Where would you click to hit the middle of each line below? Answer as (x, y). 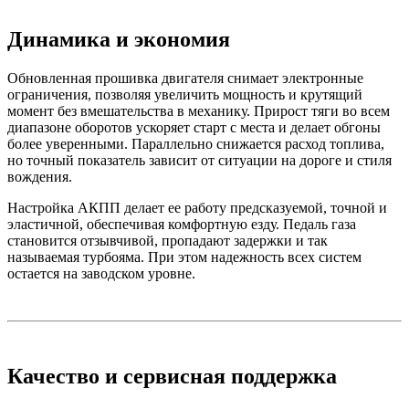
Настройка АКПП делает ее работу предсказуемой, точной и (197, 207)
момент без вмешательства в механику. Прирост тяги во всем (199, 110)
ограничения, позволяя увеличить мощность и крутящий (185, 94)
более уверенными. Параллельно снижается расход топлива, (196, 143)
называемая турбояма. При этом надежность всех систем (184, 257)
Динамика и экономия (119, 39)
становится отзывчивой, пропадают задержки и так (168, 240)
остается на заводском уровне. (101, 273)
